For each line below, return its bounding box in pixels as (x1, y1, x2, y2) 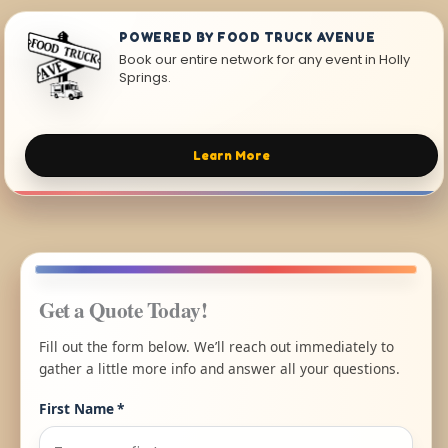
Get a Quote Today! (39, 294, 208, 326)
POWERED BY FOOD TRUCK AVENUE (119, 29, 376, 46)
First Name (39, 399, 114, 419)
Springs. (119, 68, 172, 88)
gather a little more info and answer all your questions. (39, 359, 400, 379)
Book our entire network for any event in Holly (119, 50, 411, 70)
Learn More (193, 148, 271, 164)
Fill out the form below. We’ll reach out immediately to (39, 337, 394, 357)
